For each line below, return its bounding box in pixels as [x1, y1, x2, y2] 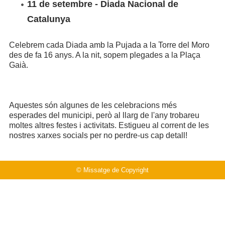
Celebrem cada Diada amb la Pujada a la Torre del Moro [9, 40, 209, 49]
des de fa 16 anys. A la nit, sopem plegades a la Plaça [9, 50, 200, 59]
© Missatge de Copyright [76, 166, 149, 174]
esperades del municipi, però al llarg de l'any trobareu [9, 110, 199, 120]
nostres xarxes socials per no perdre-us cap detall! [9, 131, 187, 140]
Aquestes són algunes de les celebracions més [9, 100, 177, 109]
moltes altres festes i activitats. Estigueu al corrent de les [9, 121, 209, 130]
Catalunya [27, 14, 70, 24]
